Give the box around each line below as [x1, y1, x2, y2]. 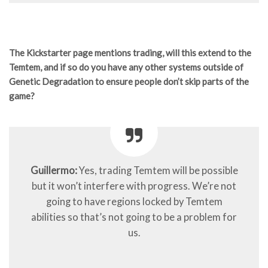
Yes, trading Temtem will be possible [77, 165, 238, 177]
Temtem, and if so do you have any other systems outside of [9, 62, 243, 73]
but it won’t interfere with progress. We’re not [32, 180, 236, 193]
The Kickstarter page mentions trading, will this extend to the [9, 47, 251, 59]
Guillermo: [30, 165, 77, 177]
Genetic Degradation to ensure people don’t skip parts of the [9, 76, 249, 87]
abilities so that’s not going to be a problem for [31, 211, 237, 224]
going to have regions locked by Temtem [45, 196, 223, 208]
